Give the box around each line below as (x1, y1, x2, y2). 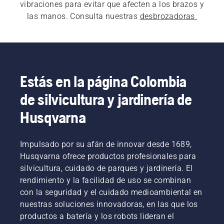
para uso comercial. (99, 35, 175, 45)
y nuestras (100, 23, 143, 33)
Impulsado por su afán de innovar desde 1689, (20, 139, 192, 149)
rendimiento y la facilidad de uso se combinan (20, 175, 191, 185)
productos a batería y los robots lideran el (20, 211, 174, 221)
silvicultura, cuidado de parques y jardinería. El (20, 163, 193, 173)
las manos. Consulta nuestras (26, 11, 140, 21)
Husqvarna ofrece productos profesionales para (20, 151, 196, 161)
